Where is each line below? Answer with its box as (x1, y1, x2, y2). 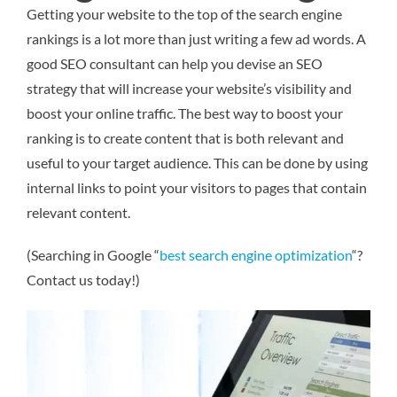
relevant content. (27, 203, 130, 221)
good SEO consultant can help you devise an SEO (27, 54, 323, 72)
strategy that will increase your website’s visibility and (27, 79, 352, 97)
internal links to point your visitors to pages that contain (27, 178, 367, 196)
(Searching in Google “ (27, 245, 160, 263)
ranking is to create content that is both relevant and (27, 128, 344, 146)
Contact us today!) (27, 270, 140, 288)
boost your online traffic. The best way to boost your (27, 104, 343, 121)
